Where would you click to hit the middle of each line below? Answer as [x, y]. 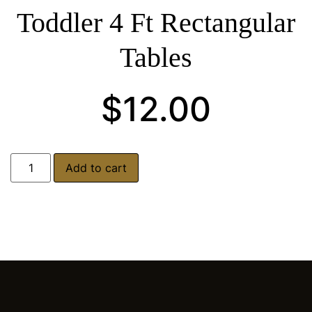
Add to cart [96, 168]
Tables [156, 57]
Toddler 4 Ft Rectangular [156, 23]
